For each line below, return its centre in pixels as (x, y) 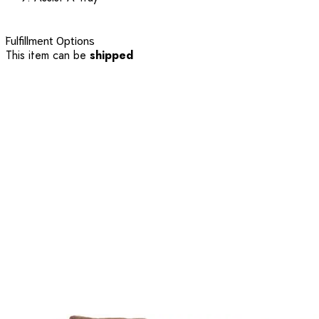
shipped (111, 55)
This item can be (48, 55)
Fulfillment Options (50, 39)
